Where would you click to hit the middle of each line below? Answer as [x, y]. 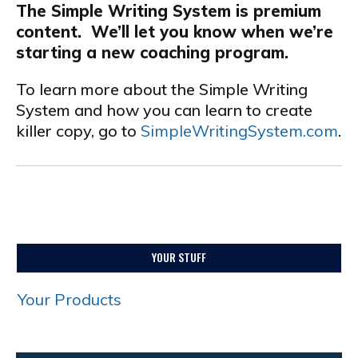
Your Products [70, 299]
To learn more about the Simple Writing [162, 89]
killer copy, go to [78, 131]
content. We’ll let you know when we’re [175, 32]
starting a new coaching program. [152, 52]
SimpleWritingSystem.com [239, 131]
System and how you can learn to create [164, 110]
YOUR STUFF [179, 257]
